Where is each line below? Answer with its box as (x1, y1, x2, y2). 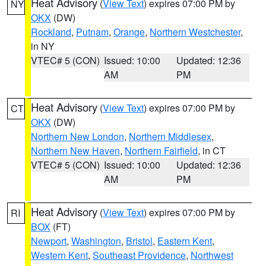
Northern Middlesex (129, 129, 211, 143)
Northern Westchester (150, 25, 240, 39)
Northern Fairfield (125, 144, 198, 157)
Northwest (191, 248, 233, 262)
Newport (31, 234, 66, 248)
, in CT (198, 144, 226, 157)
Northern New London (31, 129, 124, 143)
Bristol (126, 234, 153, 248)
